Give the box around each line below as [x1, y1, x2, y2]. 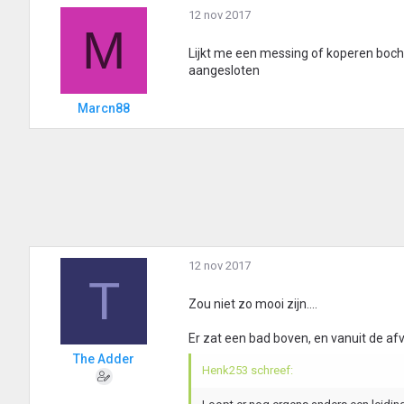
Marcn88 [78, 101, 130, 116]
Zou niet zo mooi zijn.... [188, 297, 317, 312]
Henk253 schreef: [202, 363, 293, 378]
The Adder [73, 352, 134, 367]
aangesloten [188, 63, 260, 78]
